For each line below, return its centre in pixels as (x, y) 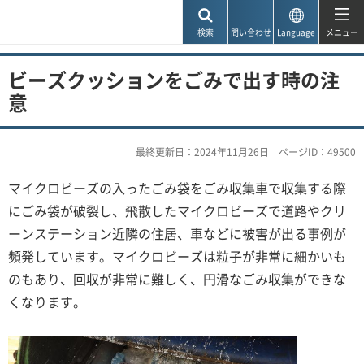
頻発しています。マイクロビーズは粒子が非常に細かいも (177, 256)
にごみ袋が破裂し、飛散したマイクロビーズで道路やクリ (177, 210)
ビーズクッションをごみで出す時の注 (174, 80)
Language (296, 32)
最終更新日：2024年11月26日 (202, 152)
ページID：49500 (317, 152)
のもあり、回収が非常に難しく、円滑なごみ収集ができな (177, 279)
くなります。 (47, 301)
